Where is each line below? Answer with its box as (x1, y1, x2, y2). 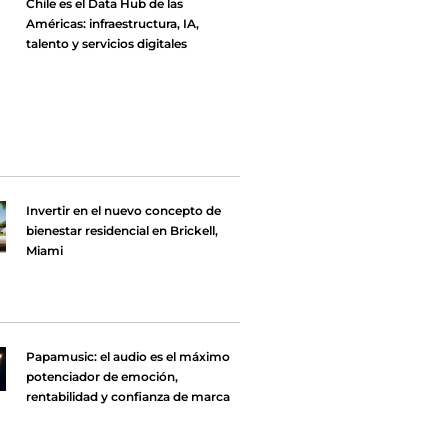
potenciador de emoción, (25, 369, 178, 385)
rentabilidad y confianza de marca (25, 389, 230, 405)
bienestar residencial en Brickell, (25, 222, 218, 238)
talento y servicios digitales (25, 36, 187, 51)
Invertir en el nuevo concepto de (25, 202, 221, 218)
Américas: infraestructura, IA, (25, 16, 199, 31)
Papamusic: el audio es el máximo (25, 349, 230, 365)
